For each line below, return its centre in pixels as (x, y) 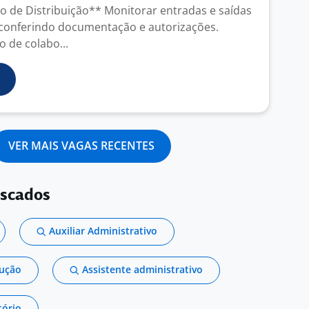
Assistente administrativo (142, 269)
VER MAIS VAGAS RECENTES (81, 146)
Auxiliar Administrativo (103, 231)
